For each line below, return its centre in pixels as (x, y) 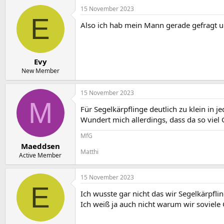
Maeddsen (40, 146)
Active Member (40, 155)
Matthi (89, 152)
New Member (40, 71)
